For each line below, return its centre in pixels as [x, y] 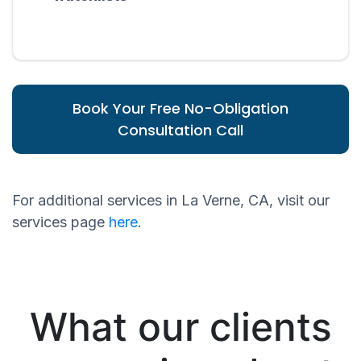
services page [60, 222]
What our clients [180, 327]
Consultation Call [180, 131]
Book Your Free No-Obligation [180, 109]
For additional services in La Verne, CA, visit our [171, 201]
